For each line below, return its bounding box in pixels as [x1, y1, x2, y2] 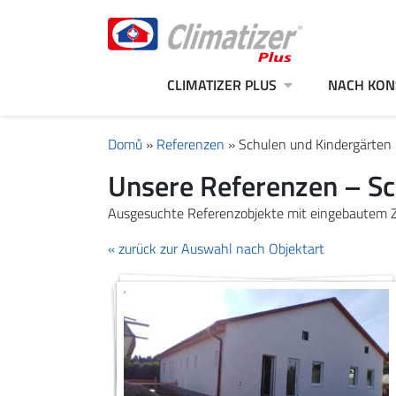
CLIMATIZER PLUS [167, 74, 277, 95]
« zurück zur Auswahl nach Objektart [108, 238, 324, 259]
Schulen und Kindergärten [239, 133, 392, 155]
